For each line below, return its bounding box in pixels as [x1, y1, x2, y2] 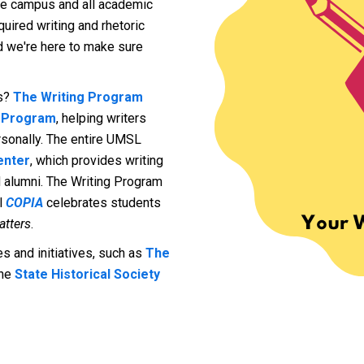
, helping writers [56, 110, 146, 126]
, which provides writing [30, 153, 163, 168]
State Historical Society [15, 266, 160, 282]
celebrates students [43, 195, 161, 210]
